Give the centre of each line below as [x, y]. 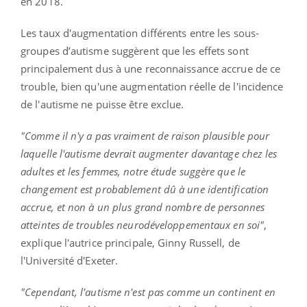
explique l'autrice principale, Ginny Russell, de [130, 242]
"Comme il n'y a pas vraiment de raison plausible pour [145, 135]
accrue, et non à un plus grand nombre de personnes [143, 207]
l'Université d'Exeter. [70, 260]
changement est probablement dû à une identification [145, 189]
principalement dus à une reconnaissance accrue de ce [151, 68]
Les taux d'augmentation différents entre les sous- [140, 33]
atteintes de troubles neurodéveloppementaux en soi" [143, 224]
